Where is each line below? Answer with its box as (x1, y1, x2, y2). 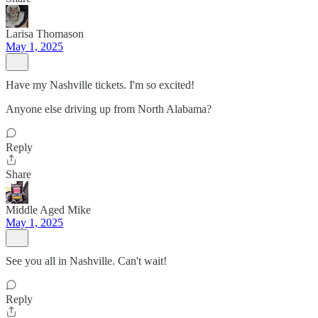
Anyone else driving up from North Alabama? (6, 103, 212, 115)
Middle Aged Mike (6, 204, 91, 216)
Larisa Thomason (6, 28, 84, 40)
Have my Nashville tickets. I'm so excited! (6, 79, 194, 91)
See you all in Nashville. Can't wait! (6, 255, 167, 267)
